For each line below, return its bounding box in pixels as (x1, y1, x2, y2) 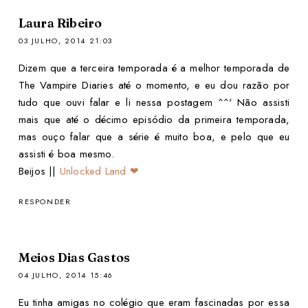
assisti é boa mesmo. (18, 146, 114, 162)
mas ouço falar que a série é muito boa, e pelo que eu (18, 129, 290, 145)
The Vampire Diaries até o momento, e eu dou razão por (18, 78, 290, 93)
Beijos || (18, 164, 60, 179)
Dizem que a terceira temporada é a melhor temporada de (18, 60, 290, 76)
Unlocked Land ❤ (59, 164, 139, 179)
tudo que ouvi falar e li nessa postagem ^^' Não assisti (18, 95, 290, 111)
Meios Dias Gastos (18, 249, 131, 265)
